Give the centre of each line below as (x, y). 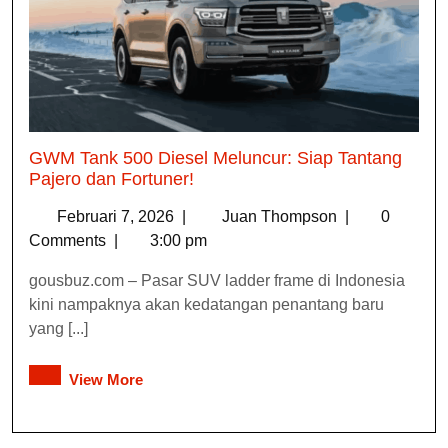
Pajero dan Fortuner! (111, 178)
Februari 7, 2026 (117, 216)
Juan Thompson (281, 216)
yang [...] (58, 328)
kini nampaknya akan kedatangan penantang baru (206, 304)
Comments (69, 240)
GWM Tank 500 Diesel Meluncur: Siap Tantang (215, 157)
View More (106, 379)
